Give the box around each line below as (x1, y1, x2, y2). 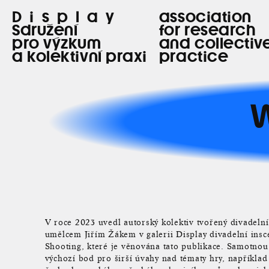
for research (159, 21, 256, 39)
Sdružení (12, 21, 78, 39)
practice (159, 47, 229, 65)
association (159, 8, 252, 26)
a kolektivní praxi (12, 47, 147, 65)
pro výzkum (12, 34, 101, 52)
